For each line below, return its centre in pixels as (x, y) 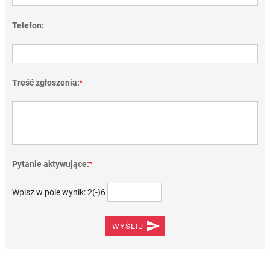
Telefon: (28, 25)
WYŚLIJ (128, 226)
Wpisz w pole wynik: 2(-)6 (59, 192)
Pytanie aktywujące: (51, 164)
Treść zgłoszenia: (46, 83)
